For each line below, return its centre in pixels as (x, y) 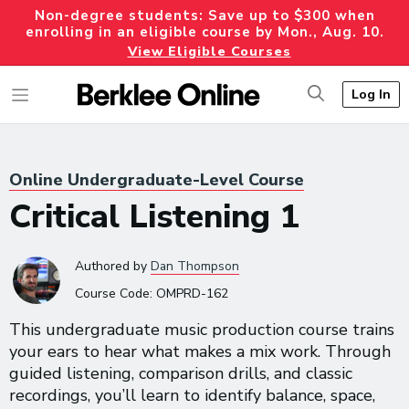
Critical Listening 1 (154, 217)
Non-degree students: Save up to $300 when (204, 16)
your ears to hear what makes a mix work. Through (200, 351)
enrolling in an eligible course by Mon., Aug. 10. (204, 32)
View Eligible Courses (209, 51)
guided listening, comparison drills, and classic (181, 373)
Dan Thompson (195, 266)
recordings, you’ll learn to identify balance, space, (192, 395)
